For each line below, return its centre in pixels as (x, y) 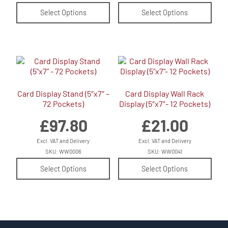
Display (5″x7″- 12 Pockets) (165, 104)
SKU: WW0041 (165, 151)
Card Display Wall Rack (165, 93)
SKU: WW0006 (63, 151)
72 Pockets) (63, 104)
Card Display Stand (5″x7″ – (63, 93)
